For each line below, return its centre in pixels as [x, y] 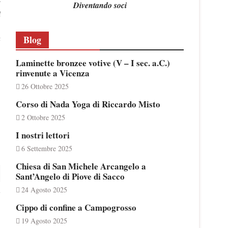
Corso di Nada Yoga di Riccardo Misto [88, 104]
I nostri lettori [43, 135]
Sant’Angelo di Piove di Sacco [70, 176]
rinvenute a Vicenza [53, 73]
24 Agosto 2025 [44, 190]
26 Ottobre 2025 [45, 86]
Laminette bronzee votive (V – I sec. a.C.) [93, 63]
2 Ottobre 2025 [43, 117]
